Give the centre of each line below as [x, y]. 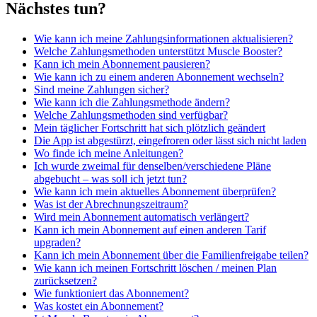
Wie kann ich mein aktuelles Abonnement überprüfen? [155, 192]
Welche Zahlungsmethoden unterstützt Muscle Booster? [158, 52]
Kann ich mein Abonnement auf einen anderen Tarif [150, 230]
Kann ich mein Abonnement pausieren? [122, 64]
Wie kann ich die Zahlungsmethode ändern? [132, 103]
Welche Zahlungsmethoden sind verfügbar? [131, 115]
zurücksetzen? [65, 281]
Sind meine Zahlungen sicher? [102, 90]
